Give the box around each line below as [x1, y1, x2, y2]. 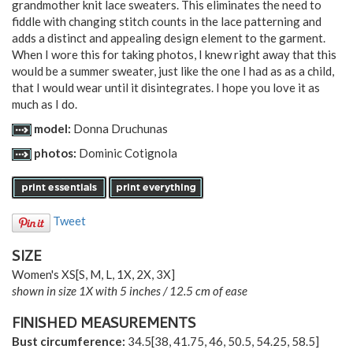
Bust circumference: [12, 334, 125, 349]
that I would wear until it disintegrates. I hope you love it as [12, 80, 320, 95]
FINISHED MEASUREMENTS [12, 313, 196, 338]
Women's [12, 267, 61, 282]
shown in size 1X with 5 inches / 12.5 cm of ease [12, 284, 247, 299]
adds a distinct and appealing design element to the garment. [12, 30, 325, 45]
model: [34, 121, 73, 136]
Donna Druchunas [73, 121, 168, 136]
